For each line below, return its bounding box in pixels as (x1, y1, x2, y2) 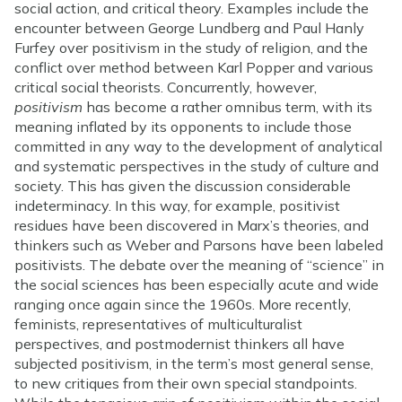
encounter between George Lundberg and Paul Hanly (14, 18, 364, 37)
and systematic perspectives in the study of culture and (14, 156, 379, 175)
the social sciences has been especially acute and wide (14, 275, 379, 293)
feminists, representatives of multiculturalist (14, 314, 302, 333)
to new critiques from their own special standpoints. (14, 373, 357, 392)
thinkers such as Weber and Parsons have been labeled (14, 235, 383, 254)
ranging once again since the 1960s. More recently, (14, 294, 351, 313)
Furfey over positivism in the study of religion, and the (14, 38, 368, 57)
